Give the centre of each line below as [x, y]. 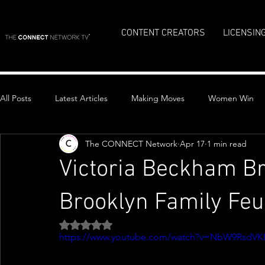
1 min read [227, 143]
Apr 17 [192, 143]
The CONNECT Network [131, 143]
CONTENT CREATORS [163, 33]
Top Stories [44, 145]
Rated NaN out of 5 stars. [132, 224]
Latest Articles [81, 98]
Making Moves [158, 98]
